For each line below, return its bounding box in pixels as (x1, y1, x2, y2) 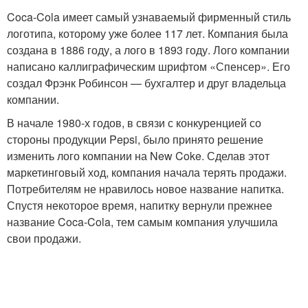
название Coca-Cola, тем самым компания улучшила (7, 214, 278, 230)
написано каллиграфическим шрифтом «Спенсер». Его (7, 58, 290, 74)
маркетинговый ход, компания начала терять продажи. (7, 164, 287, 180)
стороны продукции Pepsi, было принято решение (7, 131, 263, 147)
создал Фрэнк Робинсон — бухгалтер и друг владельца (7, 75, 286, 91)
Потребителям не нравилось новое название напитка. (7, 181, 284, 197)
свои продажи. (7, 230, 81, 246)
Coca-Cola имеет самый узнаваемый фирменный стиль (7, 9, 291, 25)
